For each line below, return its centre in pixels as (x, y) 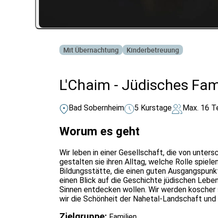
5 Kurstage (153, 108)
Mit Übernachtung (91, 50)
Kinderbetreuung (153, 50)
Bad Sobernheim (96, 108)
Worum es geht (100, 132)
